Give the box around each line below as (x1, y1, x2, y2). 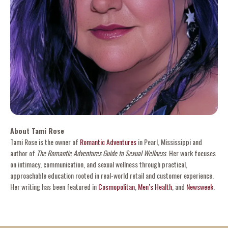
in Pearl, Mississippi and (136, 136, 202, 147)
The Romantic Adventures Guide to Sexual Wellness (37, 147, 166, 158)
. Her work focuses (166, 147, 216, 158)
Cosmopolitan (98, 181, 135, 192)
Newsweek (186, 181, 213, 192)
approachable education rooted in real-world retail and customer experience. (10, 169, 214, 181)
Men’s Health (138, 181, 172, 192)
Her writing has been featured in (10, 181, 98, 192)
